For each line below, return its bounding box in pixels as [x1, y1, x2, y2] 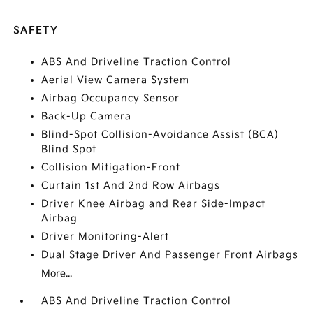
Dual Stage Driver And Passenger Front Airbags [41, 249, 299, 261]
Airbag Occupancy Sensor [41, 92, 180, 104]
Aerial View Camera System [41, 74, 190, 86]
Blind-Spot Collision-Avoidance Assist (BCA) [41, 129, 279, 140]
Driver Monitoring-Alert [41, 231, 170, 242]
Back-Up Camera [41, 110, 132, 122]
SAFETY [13, 24, 59, 36]
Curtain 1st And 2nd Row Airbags [41, 180, 221, 191]
